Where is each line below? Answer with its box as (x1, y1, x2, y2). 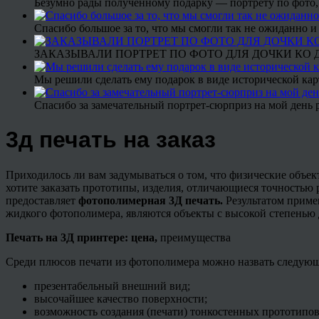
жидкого (6, 206, 50, 219)
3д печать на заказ (6, 127, 216, 153)
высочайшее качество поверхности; (34, 292, 207, 305)
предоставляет (6, 194, 78, 206)
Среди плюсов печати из (6, 255, 129, 268)
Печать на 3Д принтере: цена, (6, 231, 160, 244)
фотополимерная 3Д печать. (78, 194, 226, 206)
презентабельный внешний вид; (34, 279, 190, 292)
